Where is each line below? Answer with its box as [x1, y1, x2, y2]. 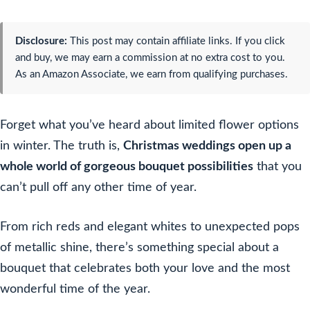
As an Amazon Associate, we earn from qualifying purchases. [15, 69, 288, 80]
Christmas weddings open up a [123, 140, 291, 152]
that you [253, 161, 302, 173]
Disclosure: [15, 36, 67, 46]
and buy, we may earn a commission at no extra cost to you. [15, 53, 285, 63]
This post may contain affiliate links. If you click [67, 36, 285, 46]
